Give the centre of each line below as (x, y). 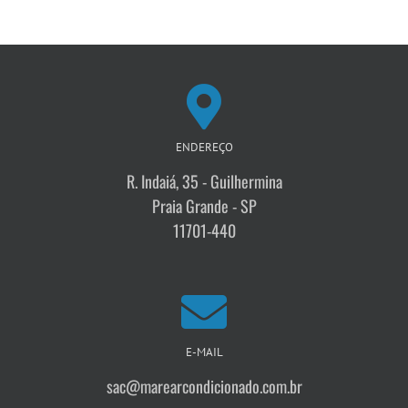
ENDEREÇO (204, 148)
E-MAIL (204, 352)
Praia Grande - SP (204, 206)
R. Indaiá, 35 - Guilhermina (204, 182)
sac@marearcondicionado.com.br (204, 387)
